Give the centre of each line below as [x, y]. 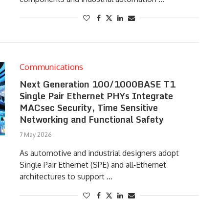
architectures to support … [66, 176]
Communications [51, 67]
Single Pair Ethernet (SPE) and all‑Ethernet [93, 165]
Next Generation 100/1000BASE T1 [97, 84]
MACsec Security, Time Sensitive [88, 108]
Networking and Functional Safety [91, 119]
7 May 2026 [35, 135]
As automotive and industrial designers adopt [99, 153]
